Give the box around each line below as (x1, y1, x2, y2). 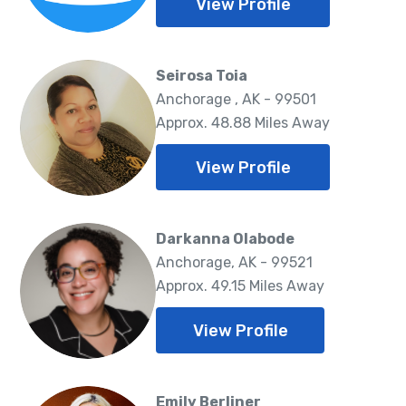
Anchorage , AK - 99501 (156, 91, 316, 109)
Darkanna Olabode (156, 230, 295, 248)
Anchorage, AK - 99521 (156, 254, 313, 272)
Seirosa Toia (156, 67, 247, 85)
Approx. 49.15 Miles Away (156, 277, 324, 295)
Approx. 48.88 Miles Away (156, 114, 330, 132)
